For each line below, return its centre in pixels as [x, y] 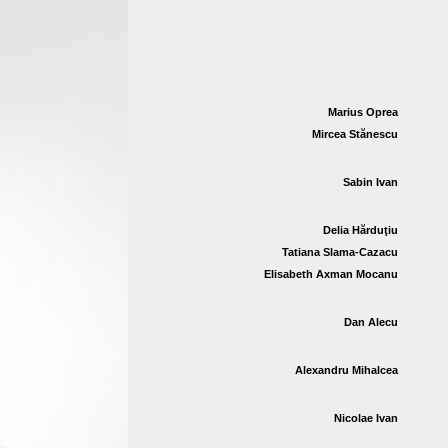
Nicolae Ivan [366, 418]
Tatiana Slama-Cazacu [340, 252]
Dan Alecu [371, 322]
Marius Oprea [363, 112]
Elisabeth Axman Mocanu [331, 274]
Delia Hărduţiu [360, 230]
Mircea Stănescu [355, 134]
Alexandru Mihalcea [346, 370]
